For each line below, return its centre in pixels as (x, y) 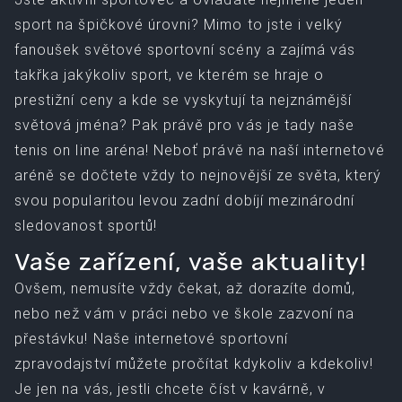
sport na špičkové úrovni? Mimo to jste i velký (179, 24)
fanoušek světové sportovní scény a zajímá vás (185, 49)
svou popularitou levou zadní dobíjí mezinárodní (185, 200)
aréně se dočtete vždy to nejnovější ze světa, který (198, 175)
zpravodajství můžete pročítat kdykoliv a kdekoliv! (194, 363)
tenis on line (57, 150)
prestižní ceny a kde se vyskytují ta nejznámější (184, 100)
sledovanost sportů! (86, 225)
